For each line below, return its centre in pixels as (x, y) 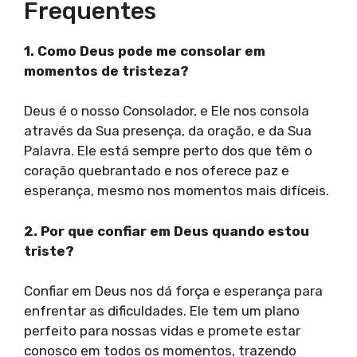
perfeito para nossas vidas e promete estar (162, 331)
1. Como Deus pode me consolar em (145, 51)
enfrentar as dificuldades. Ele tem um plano (162, 311)
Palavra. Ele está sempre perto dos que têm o (168, 151)
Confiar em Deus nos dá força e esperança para (173, 291)
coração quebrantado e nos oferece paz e (157, 171)
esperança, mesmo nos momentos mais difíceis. (177, 191)
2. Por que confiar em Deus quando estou (167, 231)
